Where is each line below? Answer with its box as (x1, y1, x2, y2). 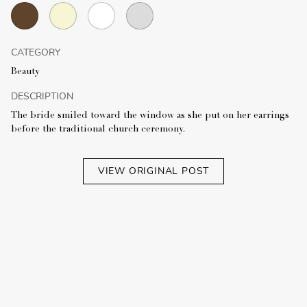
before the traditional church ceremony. (11, 125, 185, 135)
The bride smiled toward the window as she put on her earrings (11, 111, 289, 121)
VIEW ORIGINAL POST (97, 164, 210, 178)
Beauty (11, 67, 40, 77)
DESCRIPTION (11, 90, 73, 103)
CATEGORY (11, 46, 60, 60)
